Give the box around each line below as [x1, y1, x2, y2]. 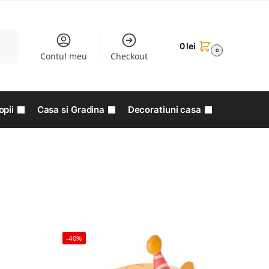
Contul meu [40, 50, 87, 62]
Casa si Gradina [37, 104, 105, 115]
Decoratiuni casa [127, 104, 202, 115]
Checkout [110, 50, 148, 62]
